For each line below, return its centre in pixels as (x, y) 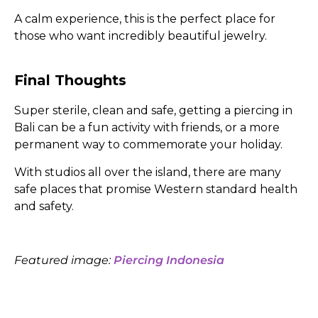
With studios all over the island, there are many (148, 172)
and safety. (44, 206)
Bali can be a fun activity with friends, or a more (147, 128)
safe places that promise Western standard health (156, 189)
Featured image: (64, 261)
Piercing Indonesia (169, 261)
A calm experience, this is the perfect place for (145, 19)
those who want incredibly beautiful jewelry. (141, 36)
